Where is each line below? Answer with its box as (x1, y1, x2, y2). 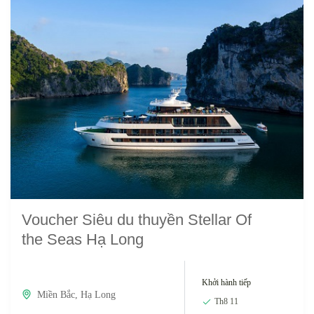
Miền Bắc (37, 289, 75, 300)
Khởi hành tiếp (201, 278, 251, 287)
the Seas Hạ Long (22, 231, 144, 248)
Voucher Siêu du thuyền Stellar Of (22, 211, 252, 228)
